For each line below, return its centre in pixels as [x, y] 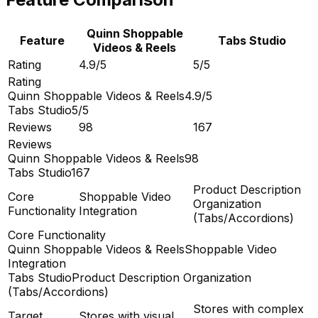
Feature [42, 41]
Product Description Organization [161, 278]
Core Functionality [57, 235]
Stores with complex [248, 309]
